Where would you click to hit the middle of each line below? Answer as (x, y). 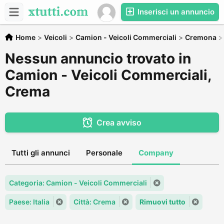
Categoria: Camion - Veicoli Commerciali (78, 183)
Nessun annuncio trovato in (98, 58)
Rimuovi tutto (162, 202)
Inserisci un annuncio (175, 12)
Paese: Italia (29, 202)
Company (156, 153)
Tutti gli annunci (41, 153)
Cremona (201, 37)
